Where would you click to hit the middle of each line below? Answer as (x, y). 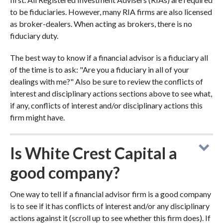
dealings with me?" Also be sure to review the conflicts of (107, 81)
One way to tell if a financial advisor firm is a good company (111, 194)
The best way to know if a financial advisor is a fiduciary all (109, 57)
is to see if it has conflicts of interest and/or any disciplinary (110, 206)
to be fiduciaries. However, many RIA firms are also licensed (111, 12)
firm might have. (37, 117)
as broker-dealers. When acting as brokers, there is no (101, 24)
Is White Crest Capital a (94, 153)
